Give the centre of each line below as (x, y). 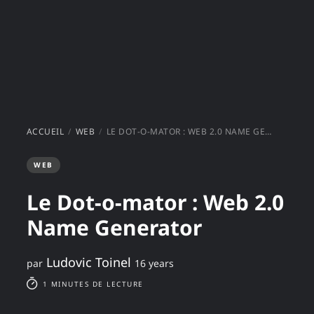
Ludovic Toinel (89, 262)
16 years (154, 263)
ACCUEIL (46, 131)
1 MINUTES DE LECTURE (91, 284)
